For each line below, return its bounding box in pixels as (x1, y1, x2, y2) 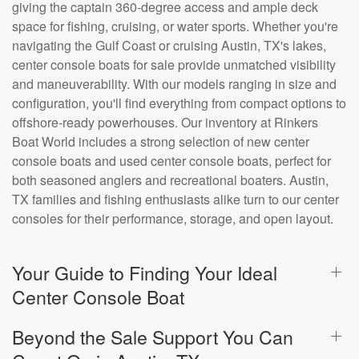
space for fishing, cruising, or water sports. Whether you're (12, 17, 338, 36)
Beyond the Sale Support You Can (12, 323, 293, 351)
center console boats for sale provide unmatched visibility (12, 55, 336, 75)
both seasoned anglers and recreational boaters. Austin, (12, 171, 329, 190)
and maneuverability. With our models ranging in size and (12, 75, 337, 94)
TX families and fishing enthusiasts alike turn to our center (12, 190, 339, 209)
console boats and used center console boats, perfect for (12, 151, 331, 171)
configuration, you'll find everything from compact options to (12, 94, 346, 113)
